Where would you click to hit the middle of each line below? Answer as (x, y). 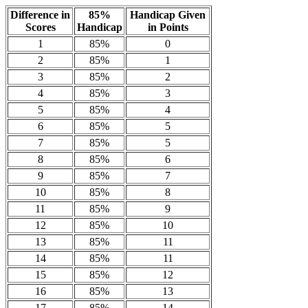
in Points (168, 27)
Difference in (40, 15)
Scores (40, 27)
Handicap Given (168, 15)
